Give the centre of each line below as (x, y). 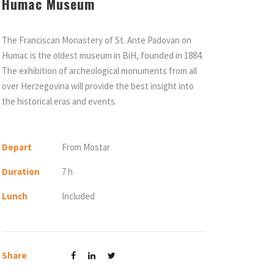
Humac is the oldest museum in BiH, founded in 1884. (102, 55)
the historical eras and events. (59, 101)
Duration (20, 172)
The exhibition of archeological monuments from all (99, 71)
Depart (17, 147)
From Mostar (86, 147)
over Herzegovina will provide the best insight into (98, 86)
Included (78, 196)
